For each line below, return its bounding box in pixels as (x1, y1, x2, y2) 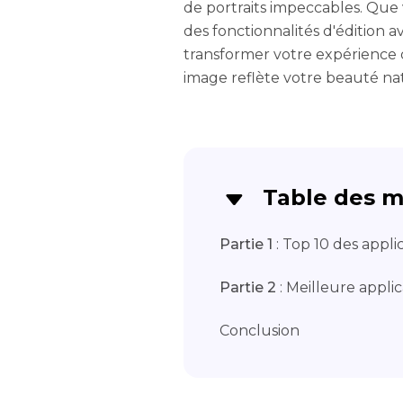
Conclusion (219, 322, 300, 339)
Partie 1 (219, 236, 273, 253)
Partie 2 (219, 279, 276, 296)
